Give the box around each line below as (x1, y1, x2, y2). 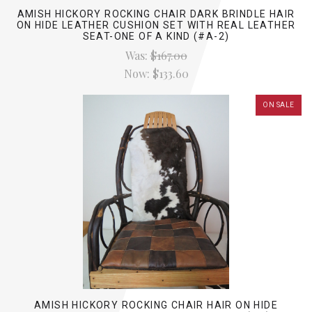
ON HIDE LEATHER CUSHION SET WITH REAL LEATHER (16, 19, 296, 31)
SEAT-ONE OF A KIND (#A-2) (82, 31, 230, 42)
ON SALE (263, 101, 295, 109)
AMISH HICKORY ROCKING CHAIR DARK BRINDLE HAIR (17, 8, 295, 20)
